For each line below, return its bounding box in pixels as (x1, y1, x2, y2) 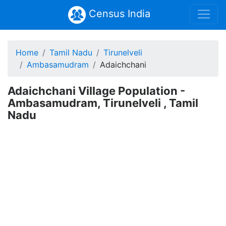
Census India (85, 8, 150, 20)
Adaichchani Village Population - (8, 84, 185, 97)
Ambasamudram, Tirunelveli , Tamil (8, 96, 198, 109)
